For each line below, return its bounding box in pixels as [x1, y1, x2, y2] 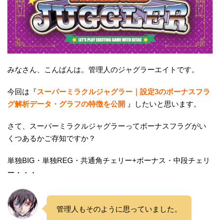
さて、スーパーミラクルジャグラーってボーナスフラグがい [7, 121, 206, 130]
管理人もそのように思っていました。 [56, 204, 182, 213]
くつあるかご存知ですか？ [7, 134, 96, 142]
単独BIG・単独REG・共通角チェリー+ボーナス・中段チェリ [7, 156, 210, 165]
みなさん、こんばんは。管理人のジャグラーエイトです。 [7, 65, 199, 74]
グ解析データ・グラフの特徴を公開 [7, 99, 125, 108]
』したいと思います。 [127, 99, 201, 108]
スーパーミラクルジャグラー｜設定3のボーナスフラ [37, 87, 210, 96]
